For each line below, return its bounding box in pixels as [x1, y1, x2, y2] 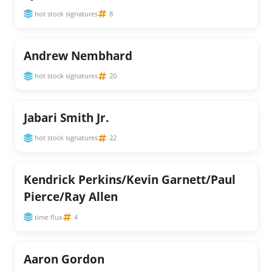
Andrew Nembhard [23, 47, 132, 63]
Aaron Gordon [23, 251, 104, 267]
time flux [35, 212, 63, 222]
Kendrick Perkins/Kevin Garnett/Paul [23, 172, 236, 188]
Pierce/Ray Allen [23, 189, 118, 205]
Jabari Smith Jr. [23, 110, 109, 126]
